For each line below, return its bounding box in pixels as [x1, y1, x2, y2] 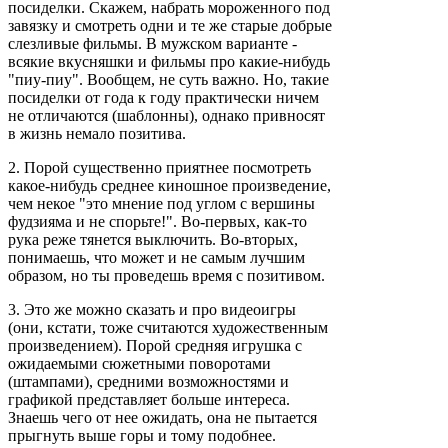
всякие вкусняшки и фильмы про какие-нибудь [8, 52, 330, 70]
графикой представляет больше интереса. [8, 390, 290, 408]
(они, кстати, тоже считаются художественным [8, 318, 328, 336]
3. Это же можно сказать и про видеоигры [8, 300, 296, 318]
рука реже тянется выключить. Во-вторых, [8, 230, 298, 248]
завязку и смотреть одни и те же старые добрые [8, 16, 332, 34]
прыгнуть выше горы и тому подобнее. [8, 426, 276, 444]
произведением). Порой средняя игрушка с [8, 336, 302, 354]
